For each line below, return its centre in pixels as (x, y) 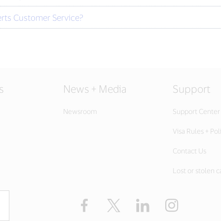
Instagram (198, 203)
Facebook (109, 203)
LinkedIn (166, 203)
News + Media (95, 89)
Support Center (196, 111)
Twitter (133, 203)
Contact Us (189, 151)
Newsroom (80, 111)
